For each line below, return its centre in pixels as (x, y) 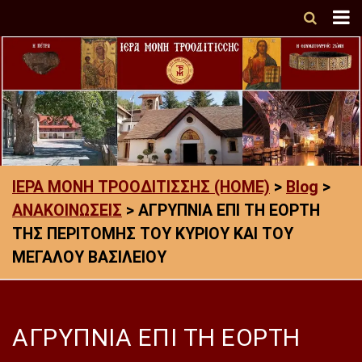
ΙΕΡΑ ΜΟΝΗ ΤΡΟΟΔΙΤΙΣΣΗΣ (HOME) (141, 187)
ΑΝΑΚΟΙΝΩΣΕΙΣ (67, 210)
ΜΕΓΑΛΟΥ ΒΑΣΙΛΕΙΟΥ (89, 257)
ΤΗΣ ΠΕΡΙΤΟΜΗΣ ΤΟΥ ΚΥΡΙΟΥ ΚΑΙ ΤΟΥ (153, 234)
